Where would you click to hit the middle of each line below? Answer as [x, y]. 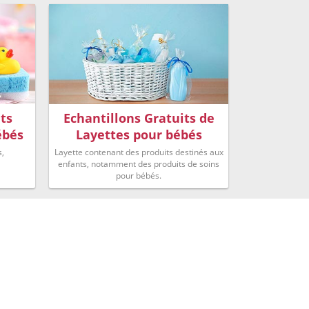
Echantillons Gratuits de [139, 118]
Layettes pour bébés [139, 134]
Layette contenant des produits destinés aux [139, 152]
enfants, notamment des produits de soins [139, 163]
